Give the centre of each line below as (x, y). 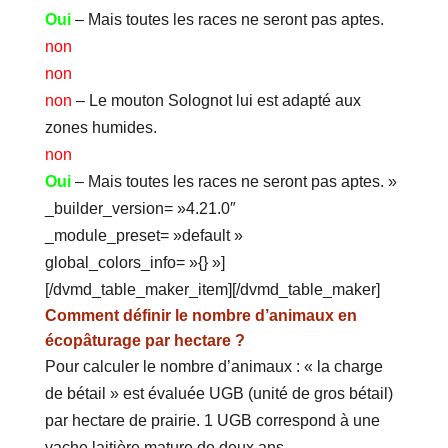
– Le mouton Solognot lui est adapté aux (216, 101)
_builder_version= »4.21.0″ (140, 209)
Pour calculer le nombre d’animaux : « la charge (213, 367)
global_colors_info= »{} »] (134, 263)
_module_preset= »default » (143, 236)
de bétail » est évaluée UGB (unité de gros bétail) (218, 394)
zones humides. (100, 128)
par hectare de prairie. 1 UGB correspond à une (212, 421)
